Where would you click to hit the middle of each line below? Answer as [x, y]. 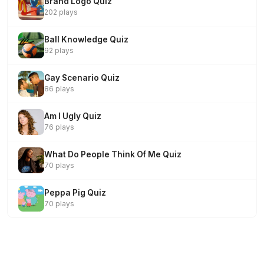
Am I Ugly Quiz [73, 116]
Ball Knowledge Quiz [86, 39]
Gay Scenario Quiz [82, 78]
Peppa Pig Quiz [75, 193]
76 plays [59, 127]
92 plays [59, 50]
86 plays [59, 89]
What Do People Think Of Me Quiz [113, 154]
